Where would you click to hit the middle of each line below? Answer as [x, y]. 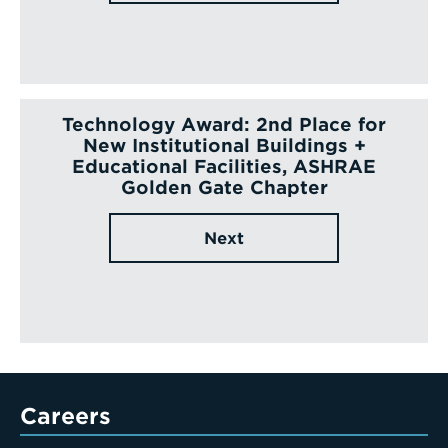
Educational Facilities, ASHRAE [224, 166]
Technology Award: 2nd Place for [224, 124]
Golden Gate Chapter [224, 187]
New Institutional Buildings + [224, 145]
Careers [65, 415]
